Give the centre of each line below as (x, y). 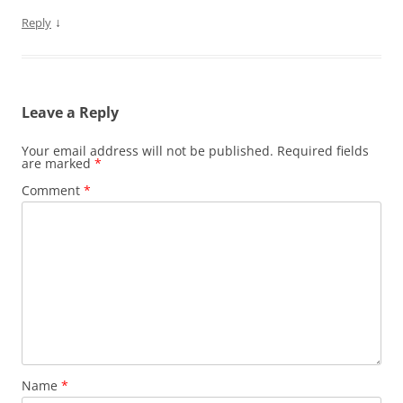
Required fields (323, 151)
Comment (53, 190)
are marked (58, 163)
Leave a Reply (70, 112)
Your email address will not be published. (148, 151)
